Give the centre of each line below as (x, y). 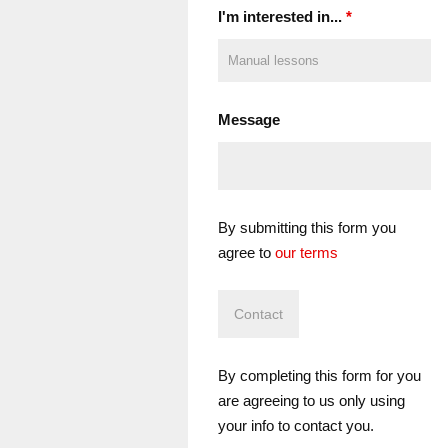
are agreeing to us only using (312, 401)
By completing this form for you (320, 376)
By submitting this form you (307, 228)
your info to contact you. (296, 426)
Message (249, 120)
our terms (307, 253)
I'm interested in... (282, 17)
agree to (247, 253)
